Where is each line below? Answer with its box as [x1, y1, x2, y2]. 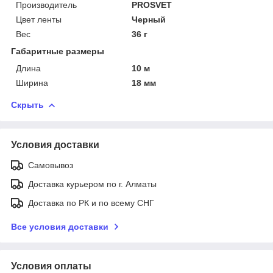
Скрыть [11, 99, 44, 110]
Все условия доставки [11, 221, 108, 232]
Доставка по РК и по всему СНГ [28, 197, 154, 208]
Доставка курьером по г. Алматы [28, 179, 157, 189]
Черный [132, 14, 166, 24]
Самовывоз [28, 160, 73, 170]
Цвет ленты [16, 14, 62, 24]
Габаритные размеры [11, 46, 104, 56]
